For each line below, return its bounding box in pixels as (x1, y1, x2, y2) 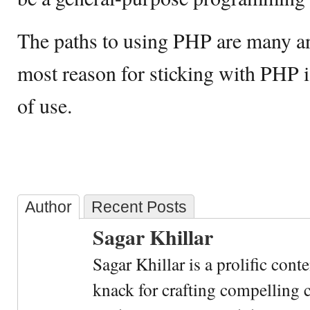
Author (25, 198, 72, 216)
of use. (17, 91, 72, 119)
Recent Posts (91, 198, 187, 216)
